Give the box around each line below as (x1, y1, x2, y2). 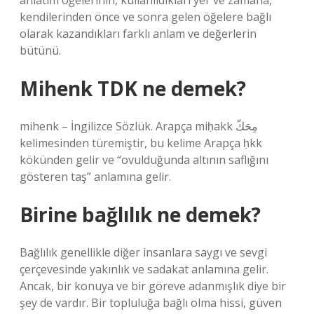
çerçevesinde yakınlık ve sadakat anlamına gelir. (20, 261, 268, 277)
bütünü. (20, 43, 61, 58)
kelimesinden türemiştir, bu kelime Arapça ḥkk (20, 135, 262, 151)
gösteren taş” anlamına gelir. (20, 169, 171, 184)
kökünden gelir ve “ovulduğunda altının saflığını (20, 152, 268, 168)
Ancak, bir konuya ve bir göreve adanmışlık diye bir (20, 278, 286, 294)
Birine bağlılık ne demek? (20, 201, 261, 228)
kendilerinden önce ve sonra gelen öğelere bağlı (20, 9, 271, 25)
